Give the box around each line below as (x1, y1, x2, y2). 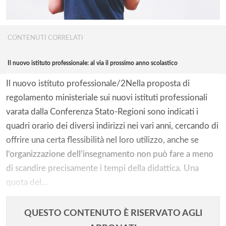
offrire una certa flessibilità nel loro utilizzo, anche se (6, 135, 199, 144)
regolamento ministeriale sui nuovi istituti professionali (6, 93, 207, 102)
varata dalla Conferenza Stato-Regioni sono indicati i (6, 107, 198, 116)
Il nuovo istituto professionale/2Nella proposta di (6, 79, 190, 88)
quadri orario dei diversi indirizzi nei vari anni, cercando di (6, 121, 218, 130)
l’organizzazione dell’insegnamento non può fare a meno (6, 149, 213, 158)
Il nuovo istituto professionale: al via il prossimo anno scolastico (8, 60, 178, 66)
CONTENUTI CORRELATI (8, 35, 83, 42)
